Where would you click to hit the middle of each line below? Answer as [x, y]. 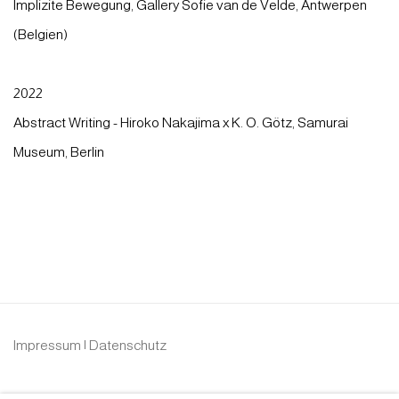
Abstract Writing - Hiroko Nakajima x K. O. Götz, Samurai [181, 122]
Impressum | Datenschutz [90, 345]
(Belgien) [41, 34]
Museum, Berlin [59, 151]
